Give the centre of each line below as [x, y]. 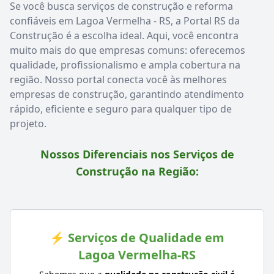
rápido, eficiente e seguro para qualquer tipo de [121, 109]
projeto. [28, 123]
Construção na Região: [137, 171]
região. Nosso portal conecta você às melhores [118, 79]
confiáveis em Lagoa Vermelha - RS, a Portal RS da [125, 20]
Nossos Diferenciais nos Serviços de [137, 154]
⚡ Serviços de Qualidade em [137, 237]
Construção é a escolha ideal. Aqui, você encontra [124, 35]
